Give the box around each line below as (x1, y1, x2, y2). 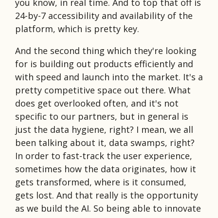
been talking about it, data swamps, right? (15, 136, 195, 148)
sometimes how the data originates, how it (15, 163, 196, 175)
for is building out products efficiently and (15, 57, 193, 70)
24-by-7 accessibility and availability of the (15, 9, 193, 21)
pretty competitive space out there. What (15, 84, 191, 96)
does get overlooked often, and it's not (15, 97, 179, 109)
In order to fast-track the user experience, (15, 149, 192, 162)
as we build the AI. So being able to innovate (15, 202, 201, 214)
